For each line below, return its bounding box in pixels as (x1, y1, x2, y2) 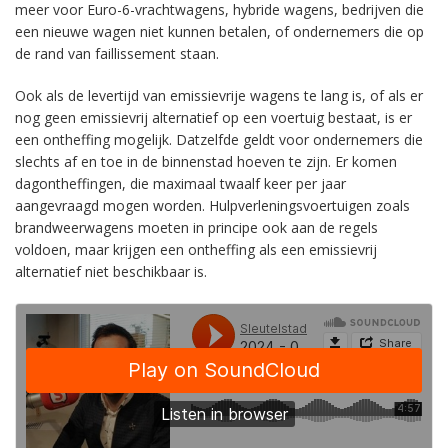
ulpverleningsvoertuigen (219, 196, 376, 215)
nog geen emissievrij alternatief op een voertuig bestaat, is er (15, 108, 412, 127)
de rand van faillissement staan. (15, 44, 219, 63)
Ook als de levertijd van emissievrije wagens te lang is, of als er (15, 86, 423, 105)
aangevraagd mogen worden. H (15, 196, 219, 215)
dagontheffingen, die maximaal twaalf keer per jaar (15, 174, 346, 193)
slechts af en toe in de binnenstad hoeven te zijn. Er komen (15, 152, 397, 171)
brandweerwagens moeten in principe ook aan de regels (15, 218, 378, 237)
